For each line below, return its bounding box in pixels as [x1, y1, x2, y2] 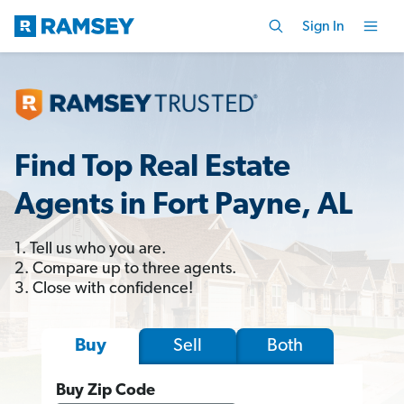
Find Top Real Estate [14, 151, 290, 184]
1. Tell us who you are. [14, 240, 166, 258]
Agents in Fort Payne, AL [14, 189, 353, 222]
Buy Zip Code [56, 381, 155, 399]
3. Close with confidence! [14, 280, 193, 298]
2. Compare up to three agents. [14, 260, 236, 278]
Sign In [302, 19, 344, 34]
